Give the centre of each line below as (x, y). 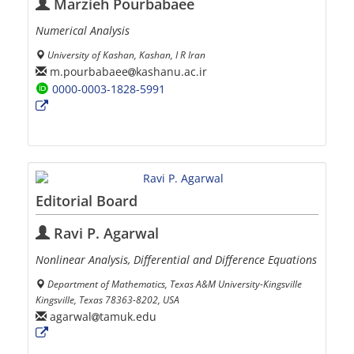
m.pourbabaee (87, 71)
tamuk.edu (128, 316)
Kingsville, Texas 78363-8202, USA (107, 300)
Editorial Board (87, 201)
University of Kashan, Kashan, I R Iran (126, 55)
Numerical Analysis (83, 31)
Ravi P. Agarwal (104, 233)
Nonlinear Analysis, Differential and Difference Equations (176, 260)
